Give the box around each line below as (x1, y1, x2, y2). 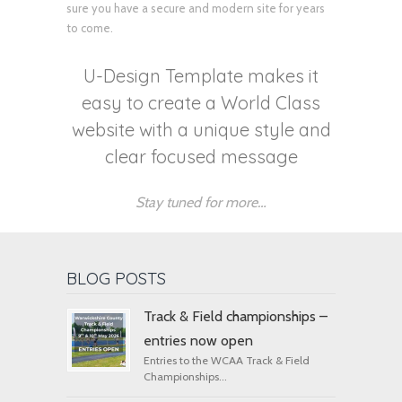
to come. (66, 20, 113, 35)
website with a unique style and (71, 118, 331, 141)
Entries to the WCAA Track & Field (144, 353, 310, 367)
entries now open (144, 331, 253, 349)
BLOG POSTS (66, 267, 166, 289)
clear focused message (104, 144, 298, 168)
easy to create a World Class (82, 91, 320, 114)
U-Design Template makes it (83, 64, 319, 87)
